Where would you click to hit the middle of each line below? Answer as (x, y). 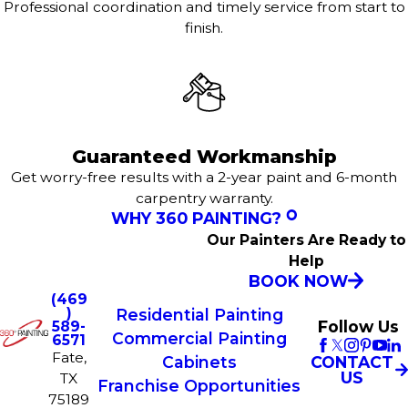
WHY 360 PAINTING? (196, 218)
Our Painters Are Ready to (306, 240)
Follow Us (359, 327)
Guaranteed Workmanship (204, 156)
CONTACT (352, 362)
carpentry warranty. (204, 198)
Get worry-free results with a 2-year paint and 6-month (204, 177)
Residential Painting (199, 315)
